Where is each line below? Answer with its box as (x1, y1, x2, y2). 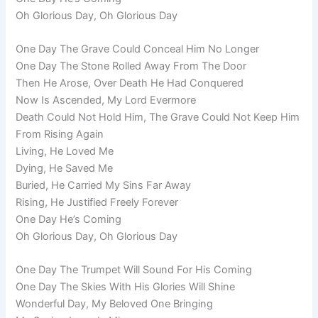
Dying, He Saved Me (16, 162, 114, 175)
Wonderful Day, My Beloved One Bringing (16, 297, 214, 311)
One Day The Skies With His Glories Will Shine (16, 280, 236, 294)
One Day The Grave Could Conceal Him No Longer (16, 43, 260, 56)
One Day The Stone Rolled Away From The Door (16, 60, 247, 73)
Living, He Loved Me (16, 145, 114, 158)
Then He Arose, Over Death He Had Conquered (16, 77, 244, 90)
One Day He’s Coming (16, 213, 122, 226)
